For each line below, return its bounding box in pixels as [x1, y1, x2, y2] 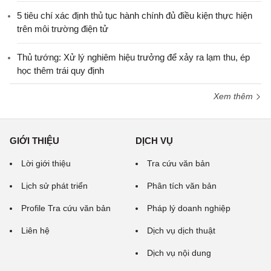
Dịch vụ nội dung [147, 248, 211, 258]
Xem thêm [214, 91, 255, 101]
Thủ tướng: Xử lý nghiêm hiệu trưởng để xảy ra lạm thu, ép [17, 52, 250, 62]
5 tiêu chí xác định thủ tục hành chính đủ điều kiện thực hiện [17, 10, 252, 21]
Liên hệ [21, 226, 50, 235]
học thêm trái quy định [17, 65, 104, 76]
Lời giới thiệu [21, 158, 71, 168]
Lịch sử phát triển [21, 181, 88, 191]
